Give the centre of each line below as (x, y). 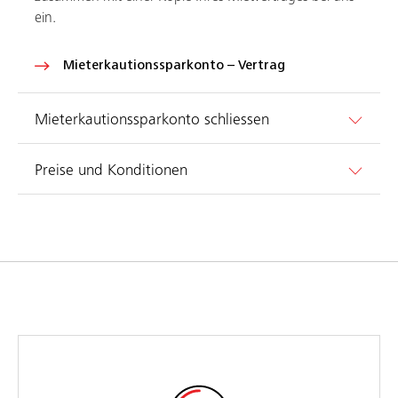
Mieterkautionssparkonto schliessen (151, 119)
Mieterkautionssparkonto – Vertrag (174, 65)
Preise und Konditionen (111, 170)
